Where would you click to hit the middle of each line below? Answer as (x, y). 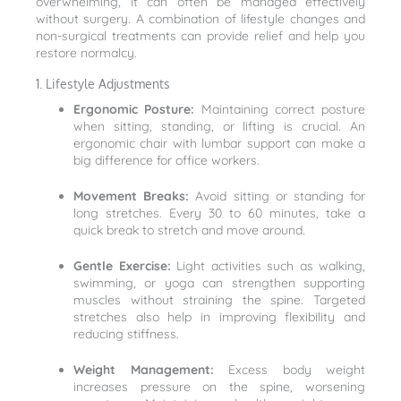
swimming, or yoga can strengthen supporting (219, 283)
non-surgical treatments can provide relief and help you (200, 36)
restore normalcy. (86, 53)
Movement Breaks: (132, 196)
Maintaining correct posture (280, 110)
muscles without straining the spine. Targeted (219, 300)
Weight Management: (144, 370)
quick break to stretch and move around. (189, 230)
